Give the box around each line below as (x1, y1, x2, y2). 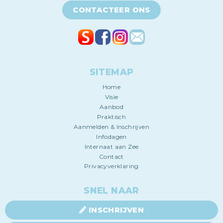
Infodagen (96, 133, 127, 141)
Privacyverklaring (84, 162, 139, 170)
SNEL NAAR (84, 185, 139, 196)
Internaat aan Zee (84, 143, 139, 151)
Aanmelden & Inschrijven (73, 123, 150, 131)
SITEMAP (89, 67, 134, 78)
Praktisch (97, 113, 126, 121)
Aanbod (99, 103, 124, 111)
